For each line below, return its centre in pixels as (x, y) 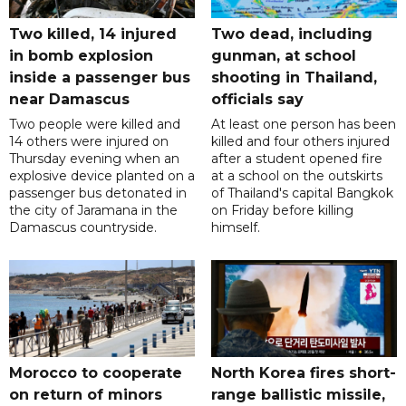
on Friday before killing (282, 211)
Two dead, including (291, 34)
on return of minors (86, 395)
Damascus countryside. (83, 228)
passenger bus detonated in (98, 193)
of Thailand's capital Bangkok (302, 193)
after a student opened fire (296, 159)
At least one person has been (303, 125)
